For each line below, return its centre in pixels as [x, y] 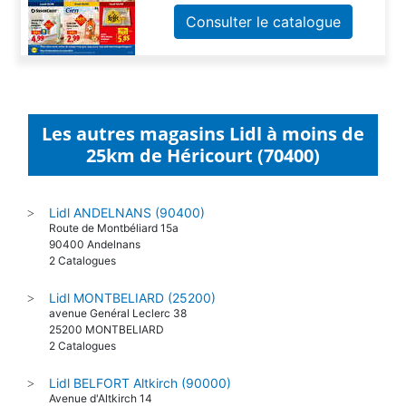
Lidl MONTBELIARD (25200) [132, 315]
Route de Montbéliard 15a [114, 246]
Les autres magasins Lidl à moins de [203, 151]
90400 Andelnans [95, 262]
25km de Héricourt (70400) [203, 173]
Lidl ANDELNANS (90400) [127, 230]
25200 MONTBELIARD [106, 347]
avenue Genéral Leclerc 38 [118, 331]
